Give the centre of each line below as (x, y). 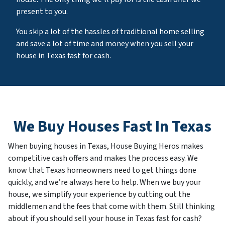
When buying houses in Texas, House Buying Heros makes (106, 146)
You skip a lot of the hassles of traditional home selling (110, 32)
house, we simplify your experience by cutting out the (99, 195)
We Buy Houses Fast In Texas (113, 127)
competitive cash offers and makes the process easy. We (103, 158)
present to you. (42, 12)
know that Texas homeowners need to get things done (102, 171)
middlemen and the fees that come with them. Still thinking (111, 207)
